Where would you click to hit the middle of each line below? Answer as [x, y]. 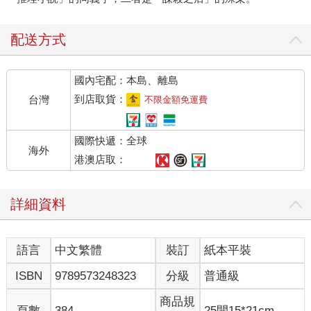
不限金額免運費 [176, 100]
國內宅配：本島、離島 [127, 81]
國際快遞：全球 [111, 141]
